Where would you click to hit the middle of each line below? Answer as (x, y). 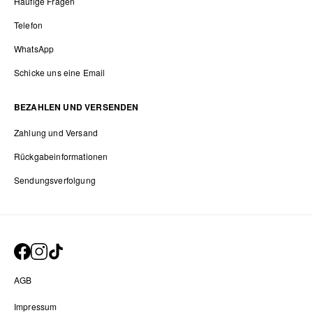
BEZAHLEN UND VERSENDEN (77, 107)
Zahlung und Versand (56, 132)
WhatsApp (34, 49)
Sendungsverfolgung (55, 180)
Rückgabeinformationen (61, 156)
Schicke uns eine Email (60, 72)
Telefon (29, 25)
